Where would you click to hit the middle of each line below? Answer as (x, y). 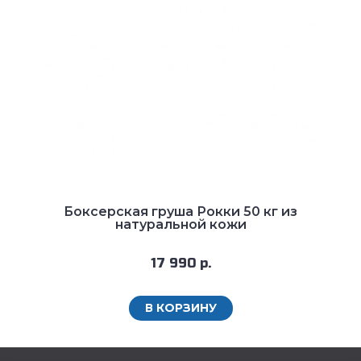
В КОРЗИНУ (180, 307)
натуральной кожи (180, 224)
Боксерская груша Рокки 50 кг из (180, 211)
